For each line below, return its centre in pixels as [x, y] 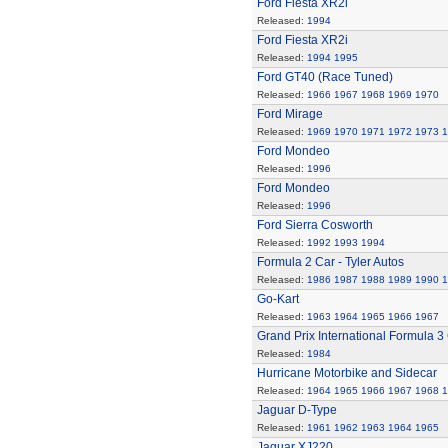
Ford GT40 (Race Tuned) [324, 77]
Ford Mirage [289, 114]
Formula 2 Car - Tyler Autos [330, 262]
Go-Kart [277, 299]
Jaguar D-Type [296, 410]
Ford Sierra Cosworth [314, 225]
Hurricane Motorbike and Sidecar [346, 373]
